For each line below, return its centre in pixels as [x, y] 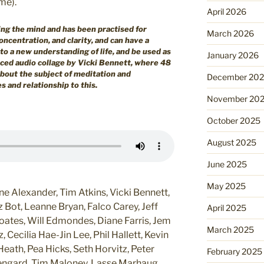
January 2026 [232, 55]
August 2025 [231, 142]
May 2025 [226, 186]
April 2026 [226, 11]
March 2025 [230, 229]
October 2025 [233, 120]
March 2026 [230, 33]
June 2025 [227, 164]
